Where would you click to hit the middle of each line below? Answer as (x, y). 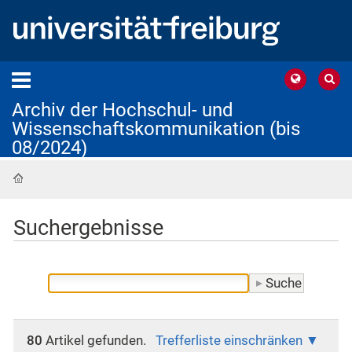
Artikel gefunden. (94, 340)
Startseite (57, 178)
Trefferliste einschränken (229, 340)
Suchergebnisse (88, 227)
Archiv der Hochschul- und (123, 110)
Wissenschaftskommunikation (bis (156, 128)
